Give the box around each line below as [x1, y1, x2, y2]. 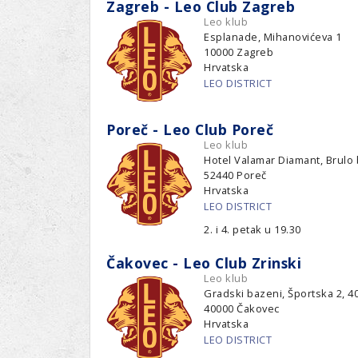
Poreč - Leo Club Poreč [106, 120, 273, 140]
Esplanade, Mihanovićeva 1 [204, 29, 342, 44]
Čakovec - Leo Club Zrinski [106, 253, 301, 273]
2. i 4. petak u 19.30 [204, 222, 301, 237]
